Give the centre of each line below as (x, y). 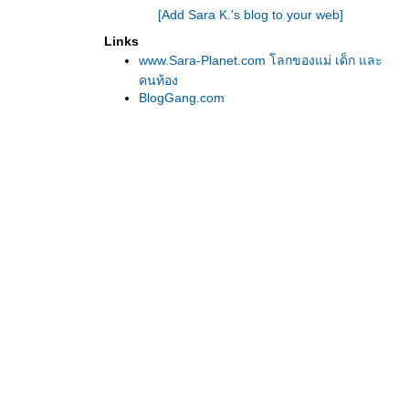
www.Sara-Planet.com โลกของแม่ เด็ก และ (261, 60)
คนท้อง (158, 80)
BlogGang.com (182, 98)
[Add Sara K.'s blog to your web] (250, 15)
